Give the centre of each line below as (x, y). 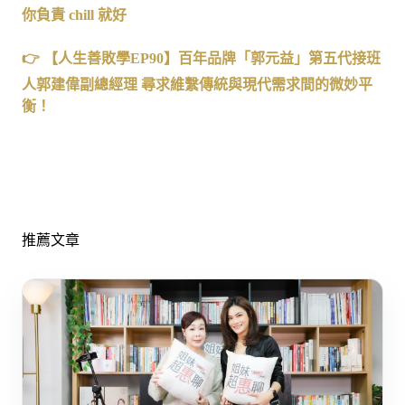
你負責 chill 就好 (74, 14)
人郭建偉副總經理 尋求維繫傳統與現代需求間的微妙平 (197, 84)
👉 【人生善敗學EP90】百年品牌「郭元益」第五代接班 (201, 58)
